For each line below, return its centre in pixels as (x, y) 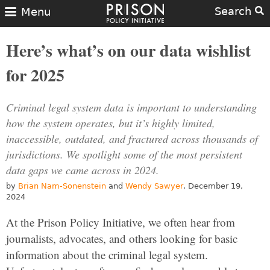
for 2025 (35, 75)
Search (235, 11)
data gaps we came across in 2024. (83, 170)
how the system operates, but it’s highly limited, (111, 123)
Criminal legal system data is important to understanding (131, 107)
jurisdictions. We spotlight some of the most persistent (124, 154)
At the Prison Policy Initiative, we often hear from (121, 222)
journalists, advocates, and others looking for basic (122, 238)
